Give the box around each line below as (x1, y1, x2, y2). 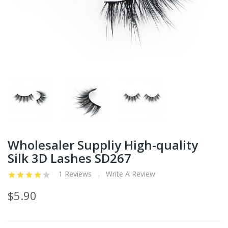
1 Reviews (59, 169, 92, 179)
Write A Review (106, 169, 155, 179)
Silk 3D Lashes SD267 (8, 150, 131, 167)
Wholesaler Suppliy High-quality (8, 136, 198, 154)
